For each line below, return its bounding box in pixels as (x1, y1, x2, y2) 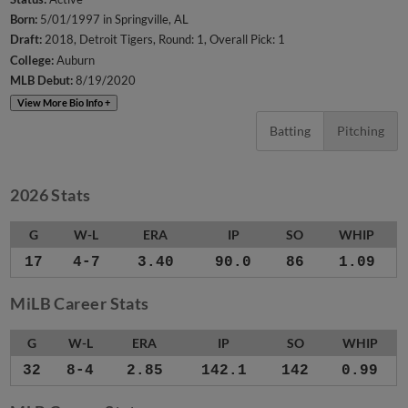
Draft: (10, 32, 43, 47)
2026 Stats (10, 185, 91, 206)
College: (10, 52, 55, 67)
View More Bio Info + (17, 97, 111, 109)
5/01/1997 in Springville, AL (37, 12, 189, 27)
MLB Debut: (10, 72, 74, 87)
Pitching (336, 123, 384, 139)
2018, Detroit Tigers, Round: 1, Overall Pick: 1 (42, 32, 286, 47)
